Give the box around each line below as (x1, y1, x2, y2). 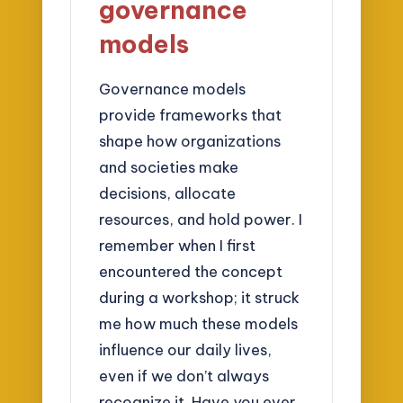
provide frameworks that (99, 104, 282, 124)
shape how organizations (99, 130, 282, 150)
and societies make (99, 157, 239, 176)
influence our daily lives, (99, 339, 273, 359)
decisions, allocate (99, 183, 237, 202)
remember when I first (99, 235, 256, 255)
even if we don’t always (99, 365, 270, 385)
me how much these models (99, 313, 299, 333)
